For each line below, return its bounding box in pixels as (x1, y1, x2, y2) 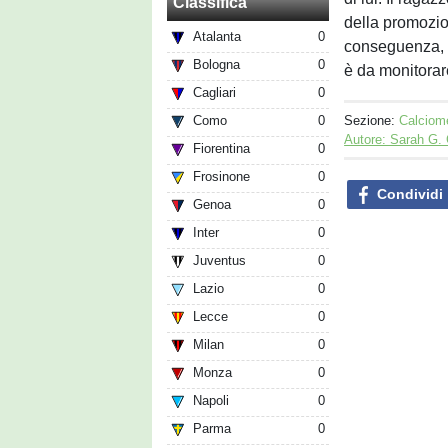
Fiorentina (193, 141, 250, 157)
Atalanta (193, 29, 241, 45)
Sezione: (344, 113, 400, 128)
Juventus (193, 253, 246, 269)
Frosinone (193, 169, 250, 185)
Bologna (193, 57, 240, 73)
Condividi (372, 185, 443, 202)
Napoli (193, 393, 229, 409)
